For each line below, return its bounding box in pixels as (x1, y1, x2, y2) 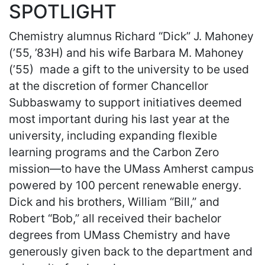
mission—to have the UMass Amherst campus (9, 161, 254, 176)
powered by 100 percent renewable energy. (9, 178, 241, 192)
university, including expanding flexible (9, 128, 217, 143)
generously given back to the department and (9, 244, 253, 258)
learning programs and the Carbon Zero (9, 145, 219, 159)
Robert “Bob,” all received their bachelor (9, 211, 221, 225)
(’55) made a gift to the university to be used (9, 62, 249, 76)
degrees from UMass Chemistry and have (9, 228, 230, 242)
